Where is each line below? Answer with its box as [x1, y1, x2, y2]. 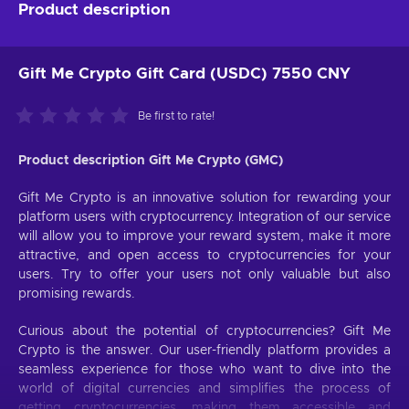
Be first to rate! [138, 110, 215, 121]
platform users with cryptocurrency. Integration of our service [18, 210, 391, 224]
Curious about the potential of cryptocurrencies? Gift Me [18, 324, 391, 338]
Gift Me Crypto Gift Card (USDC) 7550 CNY [18, 65, 351, 81]
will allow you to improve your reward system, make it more [18, 229, 391, 243]
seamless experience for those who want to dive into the [18, 362, 391, 376]
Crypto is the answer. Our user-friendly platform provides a [18, 343, 391, 357]
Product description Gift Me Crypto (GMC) [18, 153, 283, 167]
